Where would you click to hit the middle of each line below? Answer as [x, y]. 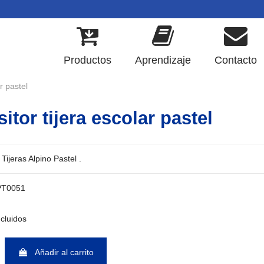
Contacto [236, 60]
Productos [88, 60]
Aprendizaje [163, 60]
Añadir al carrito [65, 253]
